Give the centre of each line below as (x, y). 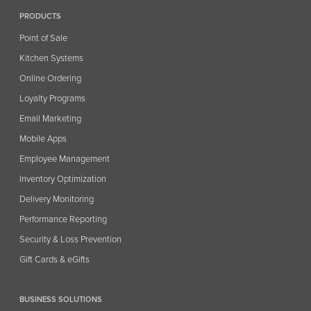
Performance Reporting (64, 219)
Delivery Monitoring (57, 199)
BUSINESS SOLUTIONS (61, 299)
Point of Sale (44, 38)
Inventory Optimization (63, 179)
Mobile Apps (43, 138)
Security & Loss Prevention (71, 239)
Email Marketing (51, 118)
